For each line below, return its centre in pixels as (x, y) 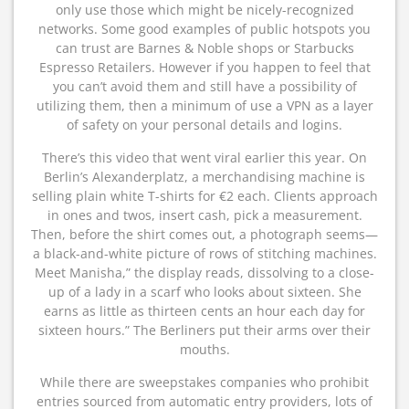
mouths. (204, 349)
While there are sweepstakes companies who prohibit (204, 382)
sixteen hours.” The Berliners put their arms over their (204, 330)
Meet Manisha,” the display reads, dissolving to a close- (204, 273)
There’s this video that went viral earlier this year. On (204, 157)
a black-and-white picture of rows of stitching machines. (204, 253)
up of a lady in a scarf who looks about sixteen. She (204, 292)
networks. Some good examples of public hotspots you (204, 29)
